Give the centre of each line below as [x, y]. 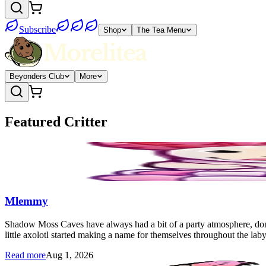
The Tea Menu [161, 30]
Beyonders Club [37, 76]
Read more [25, 255]
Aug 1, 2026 [69, 255]
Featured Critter [56, 121]
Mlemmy [26, 201]
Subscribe [37, 29]
